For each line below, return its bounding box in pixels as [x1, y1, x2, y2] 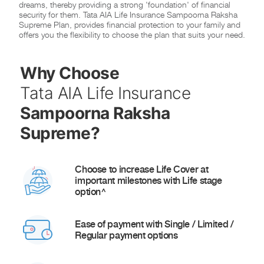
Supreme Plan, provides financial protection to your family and [19, 19, 240, 29]
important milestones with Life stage [75, 175, 222, 186]
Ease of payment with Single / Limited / [75, 219, 234, 230]
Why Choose [20, 63, 120, 83]
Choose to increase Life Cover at [75, 164, 209, 175]
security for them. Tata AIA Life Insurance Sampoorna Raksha [19, 9, 237, 19]
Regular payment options [75, 230, 178, 241]
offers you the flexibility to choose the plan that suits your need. [19, 29, 245, 39]
